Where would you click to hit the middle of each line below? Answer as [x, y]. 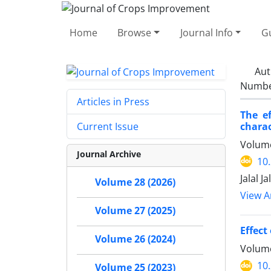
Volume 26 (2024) [135, 239]
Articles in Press [113, 102]
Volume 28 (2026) [135, 182]
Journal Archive [109, 154]
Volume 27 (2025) [135, 211]
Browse [135, 32]
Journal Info [206, 32]
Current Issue [108, 127]
